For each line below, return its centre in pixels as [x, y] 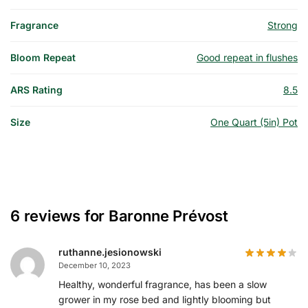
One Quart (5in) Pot [254, 122]
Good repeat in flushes [247, 58]
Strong [283, 25]
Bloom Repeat [43, 58]
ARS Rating [36, 90]
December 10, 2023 [95, 266]
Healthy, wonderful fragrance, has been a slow [163, 285]
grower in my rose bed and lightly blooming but [165, 300]
